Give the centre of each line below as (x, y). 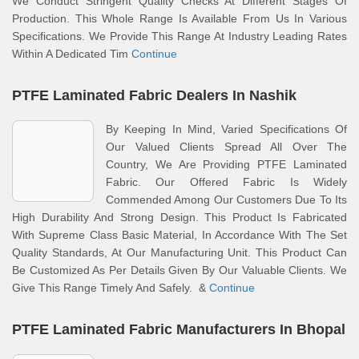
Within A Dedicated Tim (72, 54)
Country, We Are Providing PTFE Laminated (226, 164)
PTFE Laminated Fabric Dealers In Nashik (154, 95)
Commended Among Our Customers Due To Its (226, 200)
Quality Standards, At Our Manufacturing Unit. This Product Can (179, 252)
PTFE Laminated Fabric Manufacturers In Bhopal (179, 329)
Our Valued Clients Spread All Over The (226, 147)
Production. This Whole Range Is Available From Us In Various (179, 18)
